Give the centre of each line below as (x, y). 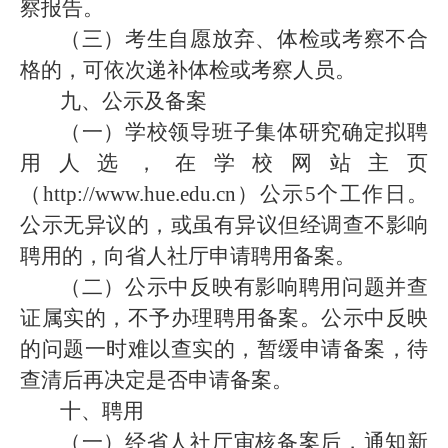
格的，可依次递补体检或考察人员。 (188, 70)
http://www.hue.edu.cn (139, 194)
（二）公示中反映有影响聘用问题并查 (244, 287)
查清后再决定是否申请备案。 (156, 380)
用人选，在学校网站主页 (224, 163)
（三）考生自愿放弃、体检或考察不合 (244, 39)
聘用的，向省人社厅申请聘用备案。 (188, 256)
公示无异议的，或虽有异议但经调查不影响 (224, 225)
